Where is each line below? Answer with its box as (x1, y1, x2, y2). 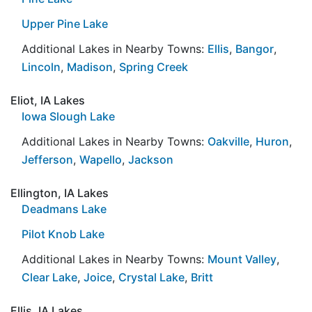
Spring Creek (119, 59, 188, 74)
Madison (67, 59, 113, 74)
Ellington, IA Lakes (10, 185, 109, 200)
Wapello (79, 152, 122, 166)
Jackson (128, 152, 173, 166)
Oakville (208, 134, 249, 148)
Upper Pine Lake (22, 16, 108, 31)
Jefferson (22, 152, 73, 166)
